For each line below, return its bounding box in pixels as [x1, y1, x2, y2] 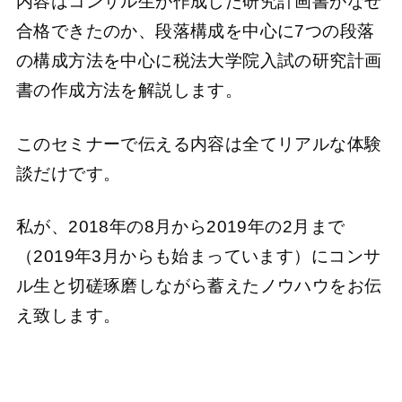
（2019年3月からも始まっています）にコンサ [15, 247, 381, 267]
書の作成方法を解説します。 [15, 81, 243, 100]
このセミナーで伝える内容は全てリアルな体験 [15, 134, 382, 153]
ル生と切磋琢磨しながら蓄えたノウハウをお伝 [15, 276, 382, 296]
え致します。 [15, 306, 121, 326]
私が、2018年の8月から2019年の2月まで [15, 217, 345, 237]
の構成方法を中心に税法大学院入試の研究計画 [15, 51, 382, 71]
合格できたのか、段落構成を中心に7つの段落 [15, 22, 375, 41]
